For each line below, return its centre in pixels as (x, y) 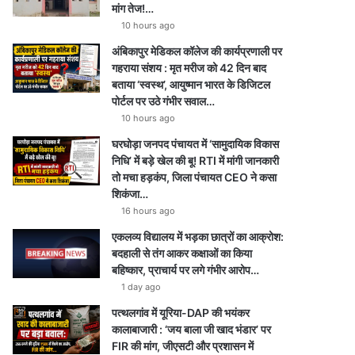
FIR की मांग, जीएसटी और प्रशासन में (183, 346)
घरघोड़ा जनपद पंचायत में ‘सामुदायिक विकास (196, 144)
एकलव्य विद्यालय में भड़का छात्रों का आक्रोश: (198, 237)
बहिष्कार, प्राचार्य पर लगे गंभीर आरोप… (186, 270)
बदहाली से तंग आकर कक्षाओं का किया (182, 253)
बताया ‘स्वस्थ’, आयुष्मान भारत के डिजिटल (191, 84)
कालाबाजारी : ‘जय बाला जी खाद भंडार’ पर (192, 329)
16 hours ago (149, 211)
